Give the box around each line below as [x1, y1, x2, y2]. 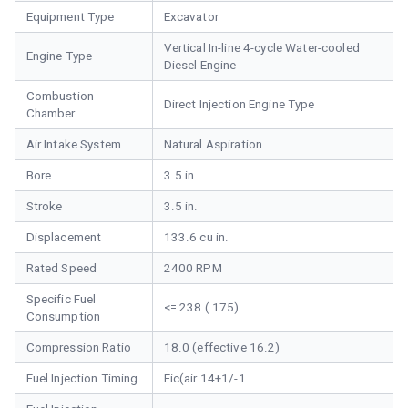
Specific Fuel [25, 292, 97, 307]
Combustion [25, 89, 94, 104]
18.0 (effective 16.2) [163, 341, 280, 355]
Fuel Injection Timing [25, 372, 138, 386]
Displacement [25, 230, 102, 245]
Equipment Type [25, 10, 115, 25]
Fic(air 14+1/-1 [163, 372, 246, 386]
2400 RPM [163, 261, 222, 276]
